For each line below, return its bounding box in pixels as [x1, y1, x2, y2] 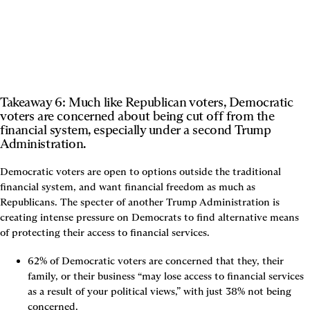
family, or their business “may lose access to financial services [28, 270, 304, 283]
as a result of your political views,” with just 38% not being [28, 285, 291, 298]
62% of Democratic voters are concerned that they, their [28, 255, 284, 268]
